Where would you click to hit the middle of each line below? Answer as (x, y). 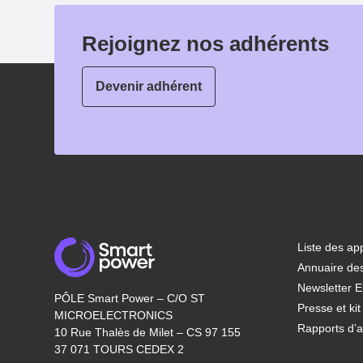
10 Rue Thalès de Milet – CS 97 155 (148, 332)
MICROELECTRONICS (114, 315)
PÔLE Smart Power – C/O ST (130, 298)
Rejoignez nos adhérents (206, 44)
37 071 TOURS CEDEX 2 (120, 349)
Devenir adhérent (149, 86)
